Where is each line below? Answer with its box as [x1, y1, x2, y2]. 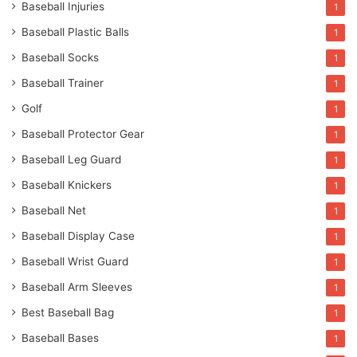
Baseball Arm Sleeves [22, 280, 132, 294]
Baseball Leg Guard [22, 153, 121, 167]
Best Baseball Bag [22, 306, 114, 320]
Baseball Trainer [22, 76, 104, 90]
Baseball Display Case [22, 229, 135, 243]
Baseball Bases [22, 331, 99, 345]
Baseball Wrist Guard [22, 255, 128, 269]
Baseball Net [22, 204, 86, 218]
